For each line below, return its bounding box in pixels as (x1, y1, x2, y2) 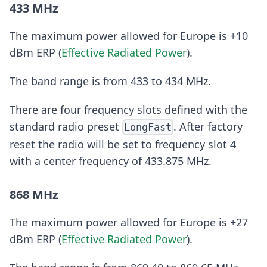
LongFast (124, 121, 172, 133)
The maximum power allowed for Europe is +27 (10, 215, 248, 229)
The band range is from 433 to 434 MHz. (10, 73, 211, 88)
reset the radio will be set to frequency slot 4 (10, 136, 236, 151)
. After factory (173, 119, 243, 133)
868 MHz (10, 186, 58, 203)
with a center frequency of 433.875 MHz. (10, 153, 212, 168)
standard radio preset (10, 119, 122, 133)
